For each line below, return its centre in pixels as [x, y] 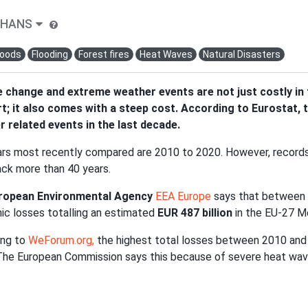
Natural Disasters [242, 55]
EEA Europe [185, 197]
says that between [260, 197]
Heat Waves [166, 55]
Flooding [50, 55]
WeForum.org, [63, 241]
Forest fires [104, 55]
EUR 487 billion [194, 213]
